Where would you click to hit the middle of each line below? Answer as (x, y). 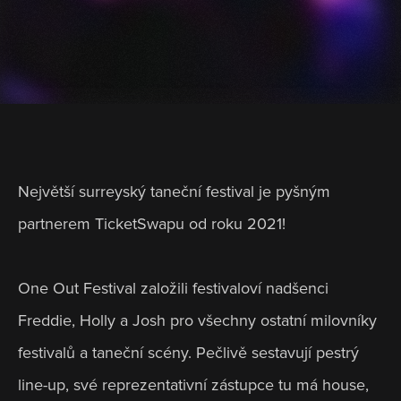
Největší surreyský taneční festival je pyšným (174, 192)
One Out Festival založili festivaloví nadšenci (173, 289)
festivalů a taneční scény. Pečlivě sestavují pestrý (188, 353)
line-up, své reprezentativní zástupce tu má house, (193, 385)
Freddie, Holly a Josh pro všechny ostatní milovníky (197, 321)
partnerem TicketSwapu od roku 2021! (154, 224)
